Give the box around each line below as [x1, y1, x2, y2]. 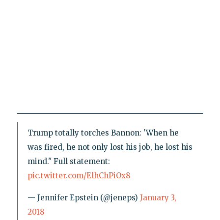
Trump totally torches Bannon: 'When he [27, 128, 179, 137]
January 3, [139, 192, 176, 202]
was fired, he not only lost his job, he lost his [27, 142, 192, 152]
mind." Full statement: [27, 156, 110, 166]
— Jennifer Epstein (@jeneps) [27, 192, 140, 202]
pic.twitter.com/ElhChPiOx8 [27, 170, 130, 180]
